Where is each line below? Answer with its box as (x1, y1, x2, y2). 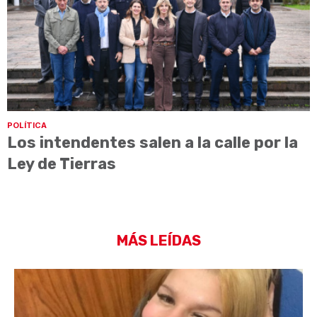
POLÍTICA (7, 120, 47, 130)
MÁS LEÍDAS (116, 232, 201, 250)
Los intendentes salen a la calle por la (7, 132, 298, 152)
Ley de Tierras (7, 154, 116, 173)
